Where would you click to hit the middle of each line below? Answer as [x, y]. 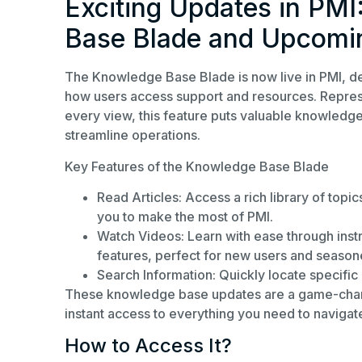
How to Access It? [148, 346]
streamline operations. [133, 135]
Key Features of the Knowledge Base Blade [197, 166]
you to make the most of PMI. [185, 217]
